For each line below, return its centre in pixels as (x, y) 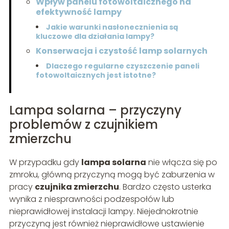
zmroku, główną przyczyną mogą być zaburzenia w (112, 175)
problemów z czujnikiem (83, 125)
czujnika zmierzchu (77, 187)
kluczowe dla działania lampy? (95, 37)
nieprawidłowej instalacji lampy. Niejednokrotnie (104, 212)
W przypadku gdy (45, 163)
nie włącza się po (181, 163)
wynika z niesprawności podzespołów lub (91, 199)
